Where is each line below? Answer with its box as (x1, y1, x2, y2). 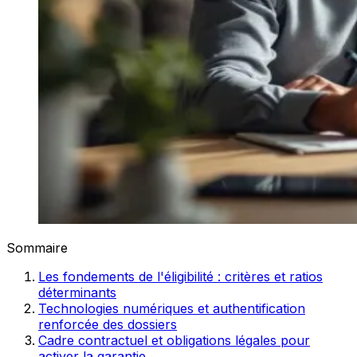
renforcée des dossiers (38, 316, 177, 332)
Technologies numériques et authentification (38, 300, 305, 316)
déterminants (38, 284, 116, 300)
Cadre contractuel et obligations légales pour (38, 331, 310, 348)
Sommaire (6, 239, 68, 256)
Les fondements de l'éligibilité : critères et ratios (38, 268, 323, 284)
